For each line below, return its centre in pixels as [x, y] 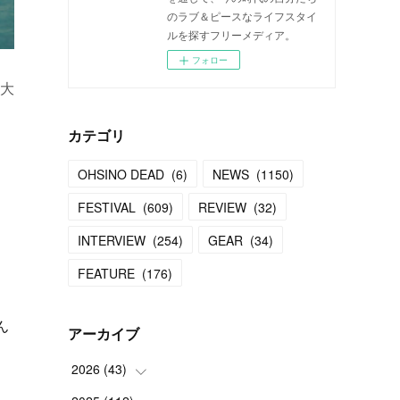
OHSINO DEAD [121, 174]
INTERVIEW [112, 240]
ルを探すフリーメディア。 [231, 34]
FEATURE [106, 273]
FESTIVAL [107, 207]
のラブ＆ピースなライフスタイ [242, 16]
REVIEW [222, 207]
